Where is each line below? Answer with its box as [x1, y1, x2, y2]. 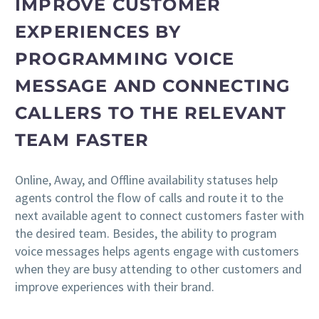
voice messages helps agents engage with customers [15, 242, 299, 259]
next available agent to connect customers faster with [15, 206, 304, 224]
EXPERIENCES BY [15, 21, 181, 42]
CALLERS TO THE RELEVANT [15, 102, 287, 123]
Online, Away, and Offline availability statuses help [15, 171, 278, 188]
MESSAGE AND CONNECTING [15, 75, 291, 96]
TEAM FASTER [15, 129, 155, 150]
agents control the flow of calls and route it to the [15, 189, 283, 206]
